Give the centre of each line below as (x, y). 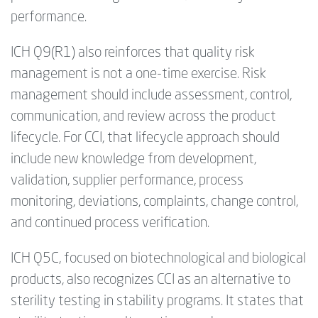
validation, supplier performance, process (127, 181)
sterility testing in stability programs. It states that (157, 301)
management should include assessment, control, (151, 95)
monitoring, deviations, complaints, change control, (154, 202)
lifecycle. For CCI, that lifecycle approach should (145, 138)
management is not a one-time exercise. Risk (138, 74)
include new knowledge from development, (133, 159)
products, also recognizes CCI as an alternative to (150, 280)
